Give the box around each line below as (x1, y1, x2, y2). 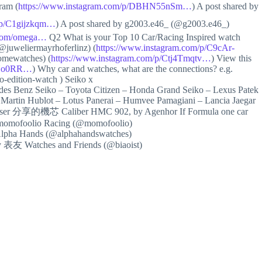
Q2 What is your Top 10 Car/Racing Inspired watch (47, 32, 240, 42)
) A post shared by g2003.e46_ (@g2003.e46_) (56, 19, 229, 29)
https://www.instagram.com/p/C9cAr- (96, 43, 235, 53)
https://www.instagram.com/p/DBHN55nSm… (18, 1, 192, 11)
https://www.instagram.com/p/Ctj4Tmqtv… (51, 53, 211, 63)
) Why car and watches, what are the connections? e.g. (32, 64, 233, 74)
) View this (211, 53, 251, 63)
